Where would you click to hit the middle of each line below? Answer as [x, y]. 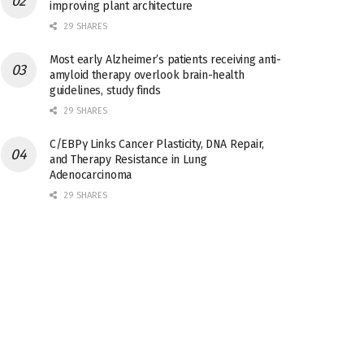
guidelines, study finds [105, 91]
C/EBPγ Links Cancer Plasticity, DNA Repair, [157, 144]
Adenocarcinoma [91, 175]
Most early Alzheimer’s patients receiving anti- [165, 60]
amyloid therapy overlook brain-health [147, 75]
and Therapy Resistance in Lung [128, 160]
